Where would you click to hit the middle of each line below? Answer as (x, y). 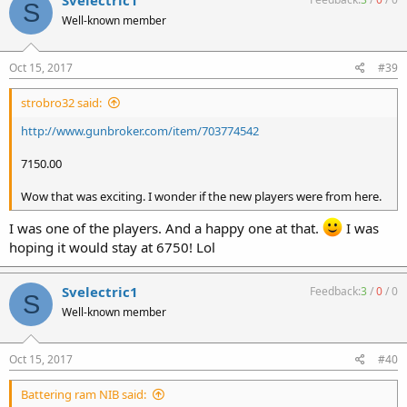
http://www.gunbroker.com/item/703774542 (140, 130)
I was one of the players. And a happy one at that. (166, 228)
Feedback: (335, 292)
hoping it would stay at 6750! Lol (112, 248)
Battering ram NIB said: (84, 394)
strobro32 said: (61, 102)
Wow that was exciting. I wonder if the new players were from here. (201, 196)
